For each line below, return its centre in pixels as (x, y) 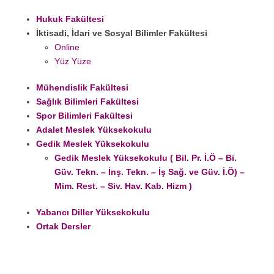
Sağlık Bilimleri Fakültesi (87, 102)
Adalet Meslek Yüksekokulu (94, 130)
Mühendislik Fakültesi (82, 88)
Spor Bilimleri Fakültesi (84, 116)
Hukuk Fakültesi (70, 19)
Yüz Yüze (73, 61)
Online (67, 47)
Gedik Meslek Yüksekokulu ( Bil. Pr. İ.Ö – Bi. (146, 158)
